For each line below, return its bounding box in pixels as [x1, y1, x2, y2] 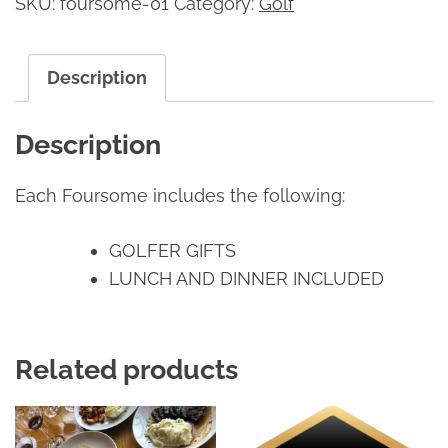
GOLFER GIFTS [109, 239, 236, 261]
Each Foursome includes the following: [15, 184, 345, 206]
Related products [15, 353, 238, 385]
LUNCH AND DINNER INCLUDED [109, 267, 384, 289]
